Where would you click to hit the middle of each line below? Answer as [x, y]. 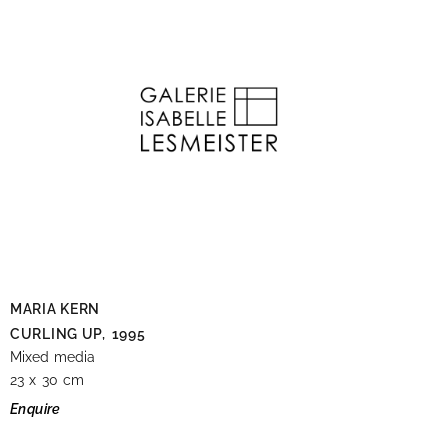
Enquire [35, 409]
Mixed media [53, 356]
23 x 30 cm [47, 379]
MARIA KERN [55, 308]
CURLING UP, [58, 333]
